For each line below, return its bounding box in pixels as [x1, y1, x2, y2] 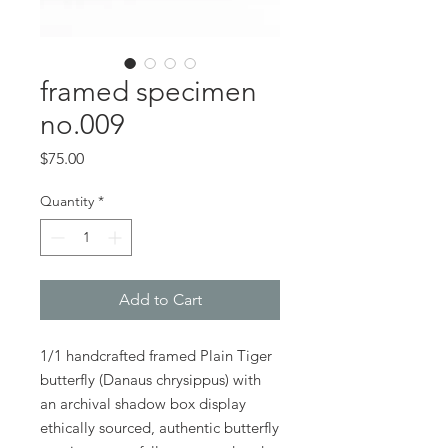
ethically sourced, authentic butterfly [40, 417, 279, 437]
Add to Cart [118, 289, 202, 309]
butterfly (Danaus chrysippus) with [40, 369, 261, 389]
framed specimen [40, 74, 257, 108]
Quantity [40, 191, 94, 210]
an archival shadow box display [40, 393, 246, 413]
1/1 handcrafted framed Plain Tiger [40, 345, 272, 365]
